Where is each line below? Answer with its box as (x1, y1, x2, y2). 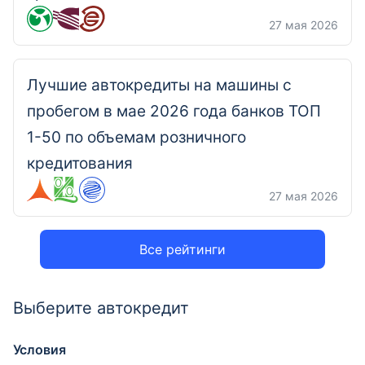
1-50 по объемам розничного (27, 128, 246, 147)
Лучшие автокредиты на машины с (27, 76, 292, 95)
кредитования (27, 154, 133, 173)
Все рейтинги (139, 241, 226, 257)
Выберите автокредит (13, 298, 189, 318)
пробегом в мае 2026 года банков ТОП (27, 102, 321, 121)
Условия (13, 341, 66, 358)
